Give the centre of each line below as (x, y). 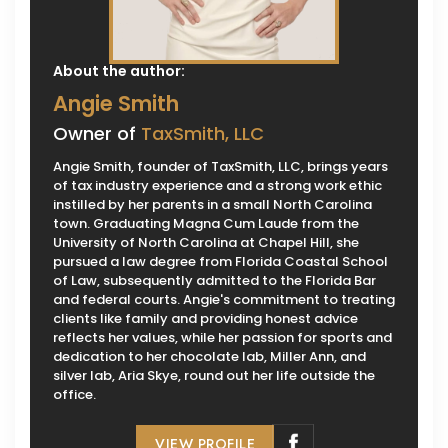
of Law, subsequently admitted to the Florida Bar (214, 281)
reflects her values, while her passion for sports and (222, 338)
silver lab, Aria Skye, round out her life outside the (214, 376)
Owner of (97, 134)
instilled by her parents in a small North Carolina (212, 205)
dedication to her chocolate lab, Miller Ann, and (209, 357)
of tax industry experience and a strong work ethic (217, 186)
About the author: (119, 71)
